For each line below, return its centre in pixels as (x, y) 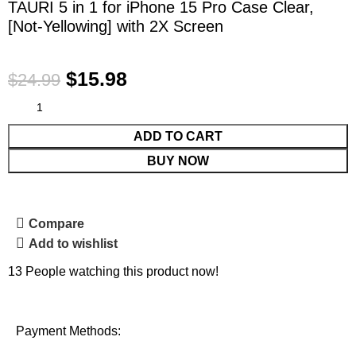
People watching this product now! (122, 271)
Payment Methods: (69, 331)
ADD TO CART (178, 136)
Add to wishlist (74, 243)
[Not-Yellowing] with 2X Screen (116, 26)
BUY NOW (178, 161)
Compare (57, 223)
